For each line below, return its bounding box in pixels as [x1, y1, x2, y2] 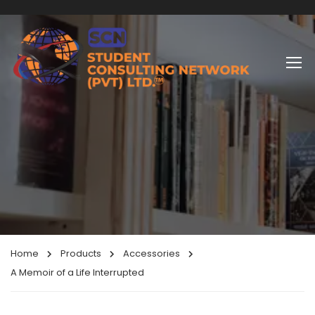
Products [60, 247, 101, 260]
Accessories [123, 247, 180, 260]
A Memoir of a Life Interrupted [11, 266, 144, 279]
